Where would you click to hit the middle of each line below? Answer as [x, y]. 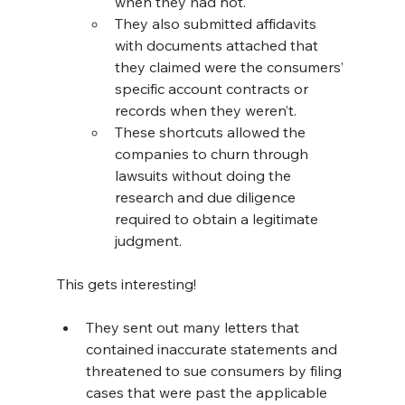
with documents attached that [218, 46]
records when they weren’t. [205, 111]
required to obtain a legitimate [218, 219]
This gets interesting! [126, 284]
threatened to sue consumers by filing [215, 371]
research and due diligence [207, 198]
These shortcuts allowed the [212, 132]
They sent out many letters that [194, 328]
